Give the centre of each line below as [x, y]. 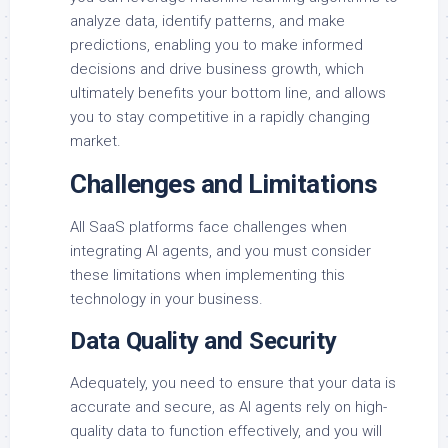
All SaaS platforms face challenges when [208, 227]
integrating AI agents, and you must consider [220, 251]
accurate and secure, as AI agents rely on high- [228, 407]
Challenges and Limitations [223, 184]
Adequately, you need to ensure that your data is [233, 383]
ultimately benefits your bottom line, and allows [228, 93]
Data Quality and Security [203, 341]
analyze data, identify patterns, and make [207, 21]
